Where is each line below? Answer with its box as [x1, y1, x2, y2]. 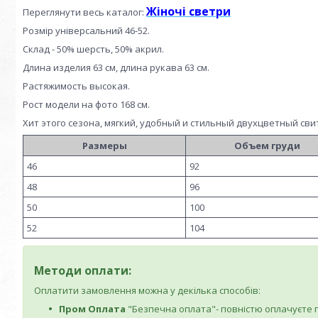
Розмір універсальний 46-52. [23, 24, 150, 37]
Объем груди [234, 139, 300, 152]
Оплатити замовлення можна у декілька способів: [34, 284, 261, 297]
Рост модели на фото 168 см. [23, 98, 150, 111]
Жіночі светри [146, 4, 231, 19]
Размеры [82, 139, 127, 152]
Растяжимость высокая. [23, 79, 130, 92]
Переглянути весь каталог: [23, 6, 146, 18]
